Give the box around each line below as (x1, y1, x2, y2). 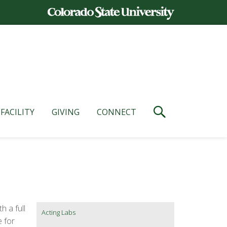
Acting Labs (42, 208, 75, 217)
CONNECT (97, 106, 136, 118)
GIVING (52, 106, 80, 118)
